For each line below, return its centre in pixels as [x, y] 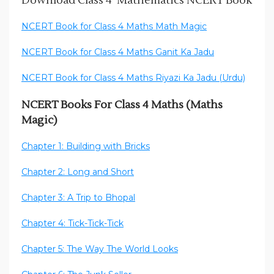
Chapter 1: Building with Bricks [86, 146]
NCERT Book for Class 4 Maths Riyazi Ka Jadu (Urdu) [133, 78]
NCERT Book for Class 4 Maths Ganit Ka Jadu [118, 52]
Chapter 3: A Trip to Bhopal [78, 198]
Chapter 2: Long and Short [78, 172]
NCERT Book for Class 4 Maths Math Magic [114, 27]
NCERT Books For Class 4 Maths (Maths [122, 105]
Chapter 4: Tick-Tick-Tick [72, 224]
